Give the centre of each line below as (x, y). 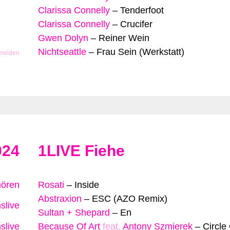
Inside (87, 185)
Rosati (51, 185)
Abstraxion (60, 198)
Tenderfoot (142, 10)
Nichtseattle (62, 52)
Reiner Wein (124, 38)
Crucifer (136, 24)
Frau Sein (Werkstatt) (140, 52)
